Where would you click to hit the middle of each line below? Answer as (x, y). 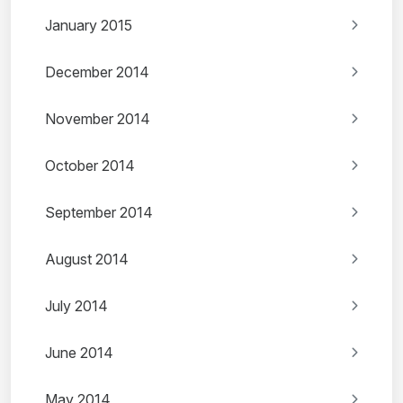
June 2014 (79, 353)
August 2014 (87, 260)
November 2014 (98, 119)
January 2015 (89, 26)
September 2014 (99, 213)
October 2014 (90, 166)
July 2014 (76, 306)
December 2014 (97, 72)
